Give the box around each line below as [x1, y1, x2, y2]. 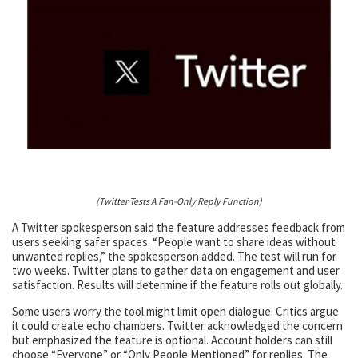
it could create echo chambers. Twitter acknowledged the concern [12, 318, 343, 334]
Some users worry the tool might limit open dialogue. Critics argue [12, 304, 339, 320]
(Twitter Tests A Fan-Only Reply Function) [96, 195, 262, 208]
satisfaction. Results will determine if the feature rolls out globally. [12, 277, 343, 293]
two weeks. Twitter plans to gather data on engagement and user [12, 263, 340, 279]
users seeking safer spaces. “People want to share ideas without [12, 234, 336, 250]
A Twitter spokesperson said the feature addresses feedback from [12, 220, 345, 236]
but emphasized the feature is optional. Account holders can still [12, 332, 332, 348]
